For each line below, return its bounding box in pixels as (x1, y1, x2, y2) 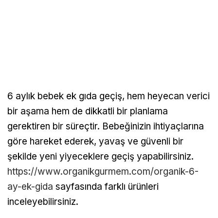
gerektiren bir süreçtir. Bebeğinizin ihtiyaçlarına (7, 121, 204, 132)
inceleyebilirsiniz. (7, 196, 78, 208)
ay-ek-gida (7, 181, 53, 193)
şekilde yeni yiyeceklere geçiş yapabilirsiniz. (7, 151, 194, 163)
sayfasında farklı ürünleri (53, 181, 159, 193)
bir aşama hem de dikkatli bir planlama (7, 106, 168, 117)
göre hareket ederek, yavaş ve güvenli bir (7, 136, 183, 147)
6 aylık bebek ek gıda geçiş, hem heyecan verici (7, 91, 210, 102)
